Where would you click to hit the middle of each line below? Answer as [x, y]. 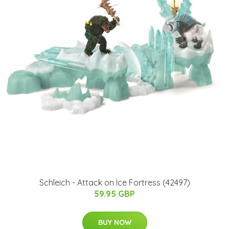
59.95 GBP [114, 194]
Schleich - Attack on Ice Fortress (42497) [114, 183]
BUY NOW [114, 223]
